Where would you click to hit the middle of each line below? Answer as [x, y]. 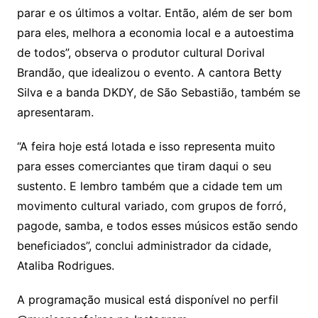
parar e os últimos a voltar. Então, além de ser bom [154, 13]
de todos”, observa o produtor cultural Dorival [141, 53]
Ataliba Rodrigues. [65, 266]
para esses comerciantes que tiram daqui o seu [144, 166]
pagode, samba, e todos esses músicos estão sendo [157, 226]
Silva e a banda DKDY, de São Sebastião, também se [158, 93]
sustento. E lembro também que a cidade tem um [149, 186]
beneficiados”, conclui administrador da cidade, [144, 246]
